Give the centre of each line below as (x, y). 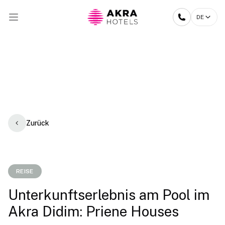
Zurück (38, 123)
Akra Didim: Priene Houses (93, 211)
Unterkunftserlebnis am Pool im (109, 195)
